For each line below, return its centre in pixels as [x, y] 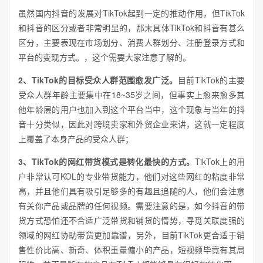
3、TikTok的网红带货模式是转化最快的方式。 [107, 162]
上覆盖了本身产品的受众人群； [76, 139]
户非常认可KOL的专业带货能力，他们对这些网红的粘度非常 [131, 176]
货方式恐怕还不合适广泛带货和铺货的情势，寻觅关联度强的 [131, 220]
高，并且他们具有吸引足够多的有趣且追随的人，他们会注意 [131, 191]
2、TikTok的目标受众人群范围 [77, 80]
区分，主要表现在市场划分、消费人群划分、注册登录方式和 [131, 43]
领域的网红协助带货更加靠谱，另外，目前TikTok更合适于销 [131, 235]
